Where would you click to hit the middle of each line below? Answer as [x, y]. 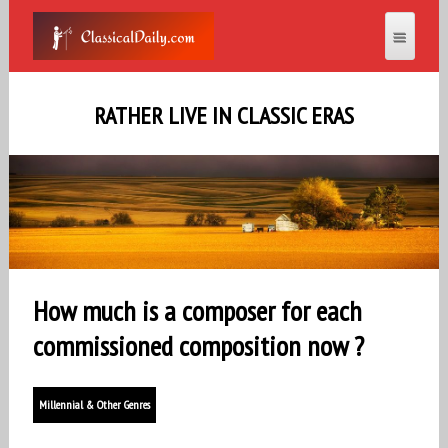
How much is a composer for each [197, 311]
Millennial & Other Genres [94, 405]
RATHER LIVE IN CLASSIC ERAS [223, 115]
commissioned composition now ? [198, 346]
